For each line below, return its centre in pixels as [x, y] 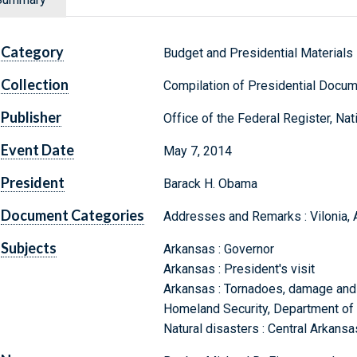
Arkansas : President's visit [239, 269]
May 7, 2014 [197, 151]
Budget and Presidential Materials [258, 53]
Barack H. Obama [210, 184]
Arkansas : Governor [218, 249]
